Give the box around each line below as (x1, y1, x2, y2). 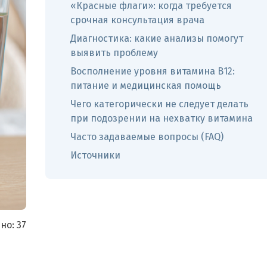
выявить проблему (70, 47, 158, 58)
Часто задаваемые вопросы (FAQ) (70, 131, 223, 142)
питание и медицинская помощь (70, 80, 221, 91)
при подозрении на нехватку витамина (70, 113, 253, 124)
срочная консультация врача (70, 14, 204, 26)
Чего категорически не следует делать (70, 98, 249, 110)
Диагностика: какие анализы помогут (70, 33, 243, 44)
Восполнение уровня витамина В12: (70, 66, 235, 77)
